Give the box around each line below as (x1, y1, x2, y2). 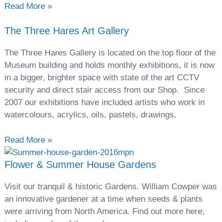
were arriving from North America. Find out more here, (4, 206, 205, 216)
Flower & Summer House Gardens (4, 159, 156, 170)
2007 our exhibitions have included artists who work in (4, 98, 205, 107)
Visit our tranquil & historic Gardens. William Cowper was (4, 181, 217, 191)
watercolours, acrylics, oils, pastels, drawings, (4, 110, 176, 119)
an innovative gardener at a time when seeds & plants (4, 194, 203, 204)
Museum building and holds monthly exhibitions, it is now (4, 60, 215, 70)
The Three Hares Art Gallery (4, 25, 129, 36)
